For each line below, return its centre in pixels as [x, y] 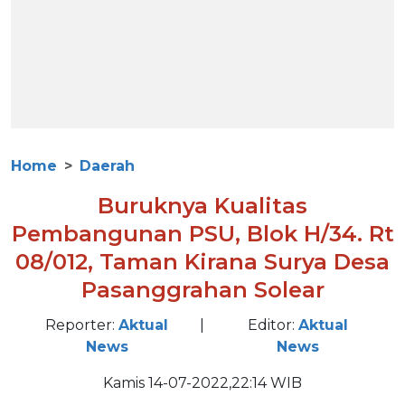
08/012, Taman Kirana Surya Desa [202, 262]
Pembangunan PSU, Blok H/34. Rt [202, 234]
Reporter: [82, 325]
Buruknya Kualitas [202, 206]
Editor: [273, 325]
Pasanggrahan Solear [202, 290]
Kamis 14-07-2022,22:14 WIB [202, 383]
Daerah [107, 166]
